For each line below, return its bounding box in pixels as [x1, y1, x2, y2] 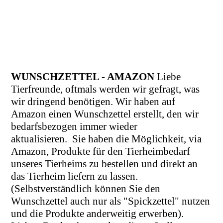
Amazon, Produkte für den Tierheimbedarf [11, 145, 191, 158]
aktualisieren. [11, 133, 70, 145]
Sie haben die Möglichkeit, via [72, 133, 202, 145]
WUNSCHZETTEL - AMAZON [11, 71, 157, 83]
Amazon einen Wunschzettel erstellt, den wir [11, 108, 199, 120]
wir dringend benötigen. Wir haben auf [11, 96, 176, 108]
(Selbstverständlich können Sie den [11, 183, 161, 195]
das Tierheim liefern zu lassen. [11, 170, 138, 183]
